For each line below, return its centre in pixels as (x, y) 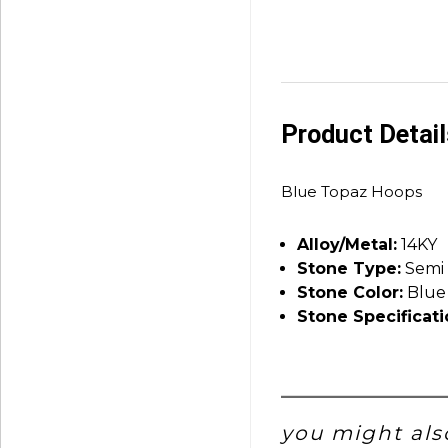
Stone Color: (350, 292)
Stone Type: (349, 268)
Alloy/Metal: (347, 244)
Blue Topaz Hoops (351, 191)
